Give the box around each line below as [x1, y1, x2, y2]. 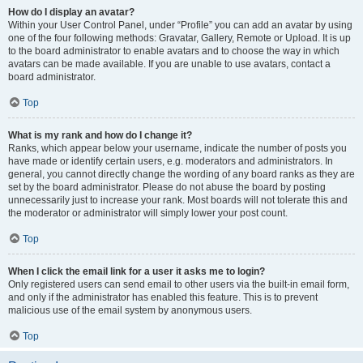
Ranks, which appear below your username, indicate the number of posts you [8, 143, 347, 154]
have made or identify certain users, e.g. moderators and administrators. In [8, 156, 333, 167]
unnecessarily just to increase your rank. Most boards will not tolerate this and [8, 194, 348, 206]
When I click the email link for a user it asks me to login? [8, 266, 265, 277]
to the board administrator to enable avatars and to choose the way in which [8, 45, 340, 57]
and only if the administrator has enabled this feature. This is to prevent [8, 292, 318, 303]
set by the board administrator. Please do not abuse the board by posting [8, 181, 326, 193]
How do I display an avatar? [8, 6, 135, 18]
